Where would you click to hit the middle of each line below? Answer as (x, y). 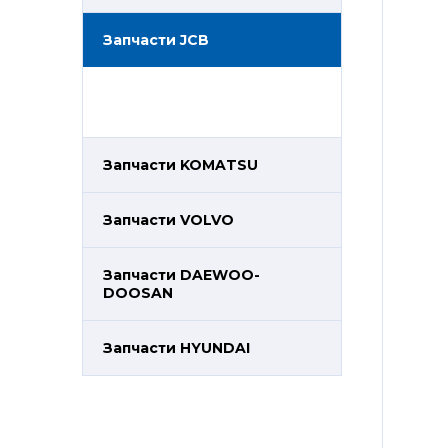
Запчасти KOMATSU (180, 165)
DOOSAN (138, 293)
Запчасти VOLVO (168, 220)
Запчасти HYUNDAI (176, 348)
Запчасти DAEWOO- (181, 275)
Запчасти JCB (156, 40)
